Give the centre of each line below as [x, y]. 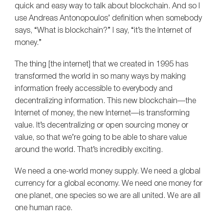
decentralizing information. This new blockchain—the [105, 101]
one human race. [44, 208]
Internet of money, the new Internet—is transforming [102, 113]
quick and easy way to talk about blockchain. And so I [107, 6]
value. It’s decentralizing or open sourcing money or [101, 125]
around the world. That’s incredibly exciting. [89, 150]
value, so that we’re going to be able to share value [101, 138]
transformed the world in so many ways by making [100, 77]
